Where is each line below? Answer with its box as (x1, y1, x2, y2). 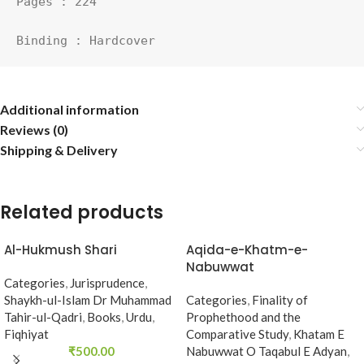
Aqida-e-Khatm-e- (186, 240, 308, 258)
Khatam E (293, 326, 344, 341)
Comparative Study (186, 326, 288, 341)
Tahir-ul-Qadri (4, 309, 82, 324)
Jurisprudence (70, 275, 145, 290)
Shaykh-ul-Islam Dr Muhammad (4, 292, 171, 307)
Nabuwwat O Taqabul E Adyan (186, 343, 347, 358)
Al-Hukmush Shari (4, 240, 117, 258)
